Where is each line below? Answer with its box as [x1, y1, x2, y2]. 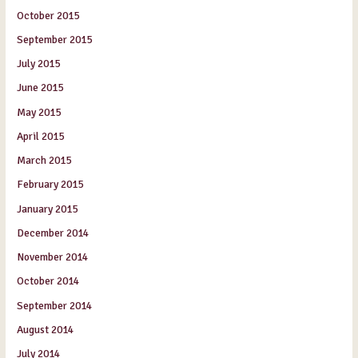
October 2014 [17, 274, 80, 288]
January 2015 [17, 201, 78, 216]
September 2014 [17, 298, 93, 312]
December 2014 [17, 225, 89, 240]
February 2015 [17, 177, 84, 192]
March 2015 [17, 153, 72, 168]
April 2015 [17, 129, 65, 143]
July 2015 [17, 57, 61, 71]
